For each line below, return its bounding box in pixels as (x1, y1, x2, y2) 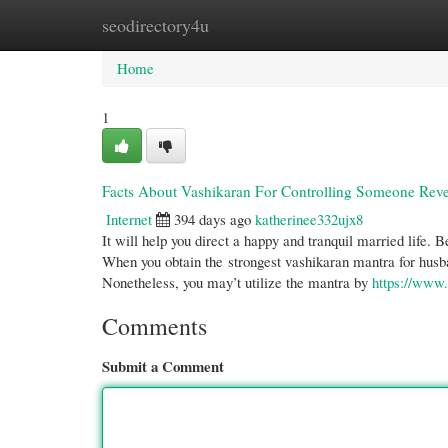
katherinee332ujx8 (255, 209, 363, 229)
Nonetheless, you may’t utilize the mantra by (102, 272, 372, 292)
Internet (106, 209, 152, 229)
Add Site (336, 15, 388, 35)
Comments (102, 310, 207, 342)
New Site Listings (199, 15, 306, 35)
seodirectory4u (102, 13, 209, 37)
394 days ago (174, 209, 251, 229)
